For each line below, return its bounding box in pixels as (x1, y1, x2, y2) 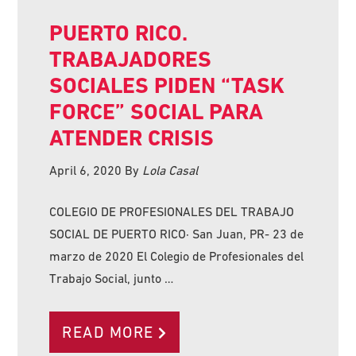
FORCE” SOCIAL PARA (49, 98, 264, 125)
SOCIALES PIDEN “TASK (49, 72, 285, 99)
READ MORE (62, 323, 154, 341)
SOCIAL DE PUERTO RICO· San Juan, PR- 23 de (49, 226, 304, 241)
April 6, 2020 (49, 162, 122, 177)
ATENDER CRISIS (49, 124, 215, 151)
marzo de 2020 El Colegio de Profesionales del (49, 248, 304, 263)
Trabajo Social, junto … (49, 270, 174, 285)
